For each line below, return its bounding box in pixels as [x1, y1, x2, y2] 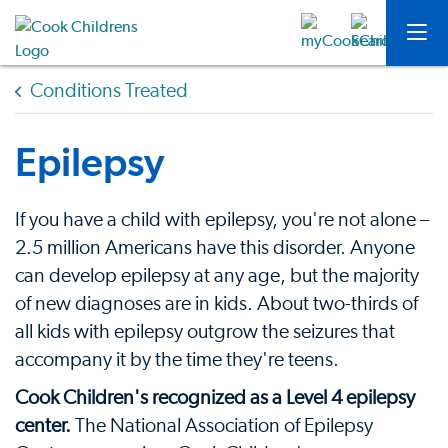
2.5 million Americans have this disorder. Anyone [15, 238, 415, 258]
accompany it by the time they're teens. [15, 350, 339, 370]
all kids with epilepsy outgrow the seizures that [15, 322, 395, 342]
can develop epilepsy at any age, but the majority [15, 266, 419, 286]
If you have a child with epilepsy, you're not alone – [15, 210, 429, 230]
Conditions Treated [30, 81, 188, 101]
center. [15, 416, 75, 436]
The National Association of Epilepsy [75, 416, 373, 436]
